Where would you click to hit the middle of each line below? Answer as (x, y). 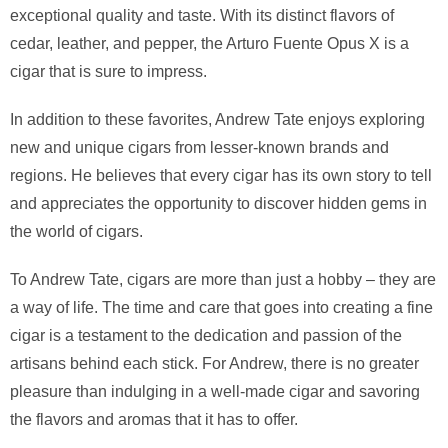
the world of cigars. (76, 231)
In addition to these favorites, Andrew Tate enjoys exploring (217, 119)
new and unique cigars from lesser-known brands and (199, 147)
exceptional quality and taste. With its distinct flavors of (202, 15)
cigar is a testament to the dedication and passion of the (206, 335)
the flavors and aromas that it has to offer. (154, 419)
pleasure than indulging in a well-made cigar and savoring (215, 391)
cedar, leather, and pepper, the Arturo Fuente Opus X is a (209, 43)
